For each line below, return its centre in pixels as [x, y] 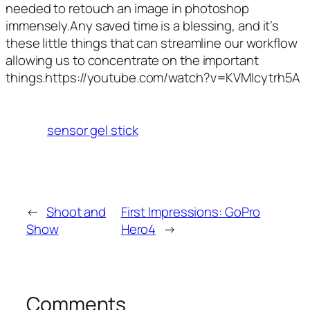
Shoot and [76, 212]
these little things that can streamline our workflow [152, 43]
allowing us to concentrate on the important [132, 61]
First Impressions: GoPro [191, 212]
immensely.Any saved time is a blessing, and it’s [143, 26]
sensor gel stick [93, 130]
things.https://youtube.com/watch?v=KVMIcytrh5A [153, 78]
